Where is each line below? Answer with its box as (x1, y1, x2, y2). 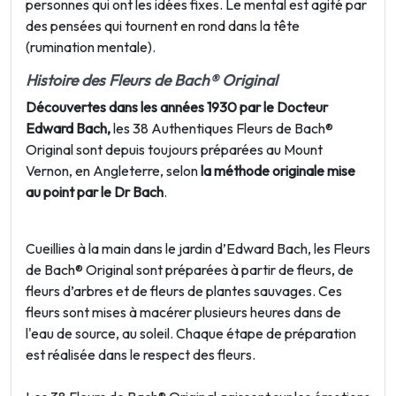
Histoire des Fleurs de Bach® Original (26, 70, 278, 90)
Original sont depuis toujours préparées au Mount (26, 141, 323, 158)
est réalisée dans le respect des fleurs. (26, 346, 255, 363)
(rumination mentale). (26, 38, 158, 56)
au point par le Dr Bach (26, 183, 164, 201)
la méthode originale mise (198, 162, 355, 179)
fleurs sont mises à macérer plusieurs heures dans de (26, 303, 341, 321)
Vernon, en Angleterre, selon (26, 162, 198, 179)
